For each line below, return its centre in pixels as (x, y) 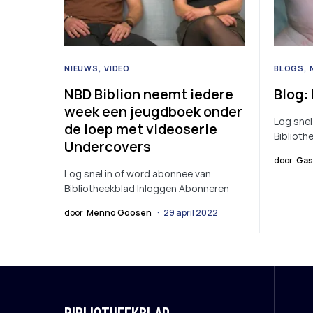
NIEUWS (81, 68)
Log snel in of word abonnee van (138, 174)
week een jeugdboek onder (153, 112)
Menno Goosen (119, 213)
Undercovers (108, 147)
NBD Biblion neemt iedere (149, 94)
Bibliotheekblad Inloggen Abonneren (147, 189)
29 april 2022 (191, 213)
